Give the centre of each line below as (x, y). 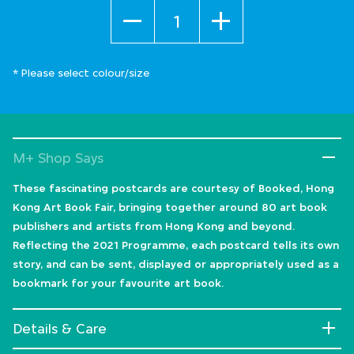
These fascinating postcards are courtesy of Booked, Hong (173, 188)
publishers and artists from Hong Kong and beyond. (154, 226)
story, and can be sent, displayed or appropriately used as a (176, 264)
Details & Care (60, 329)
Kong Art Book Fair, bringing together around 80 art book (170, 207)
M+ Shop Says (58, 158)
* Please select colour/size (81, 73)
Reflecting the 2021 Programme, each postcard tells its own (176, 245)
